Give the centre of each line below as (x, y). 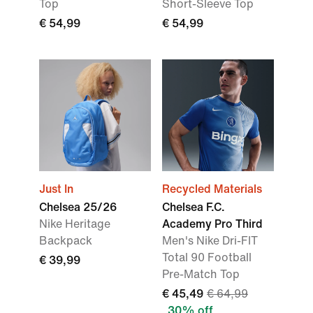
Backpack (66, 241)
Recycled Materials (212, 189)
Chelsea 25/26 (78, 208)
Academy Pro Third (212, 224)
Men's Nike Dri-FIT (210, 241)
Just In (56, 189)
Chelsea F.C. (194, 208)
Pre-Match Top (201, 275)
